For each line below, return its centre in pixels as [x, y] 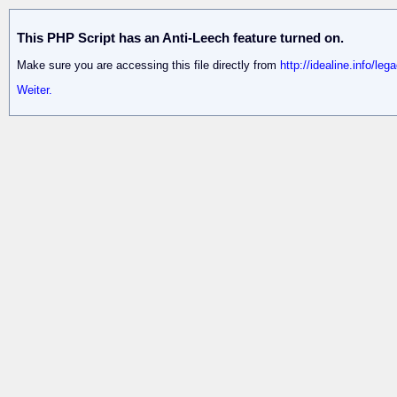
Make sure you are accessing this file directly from [148, 66]
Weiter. [35, 90]
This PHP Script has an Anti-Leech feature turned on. [180, 38]
